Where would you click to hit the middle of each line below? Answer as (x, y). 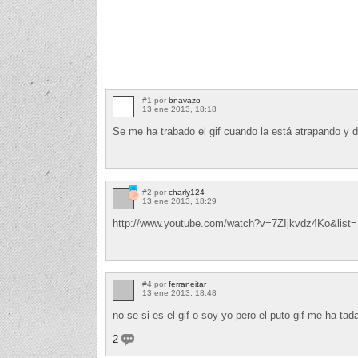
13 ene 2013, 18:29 (179, 201)
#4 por (155, 284)
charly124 (187, 192)
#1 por (155, 100)
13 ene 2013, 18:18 (179, 109)
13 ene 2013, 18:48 (179, 292)
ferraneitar (187, 284)
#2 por (155, 192)
